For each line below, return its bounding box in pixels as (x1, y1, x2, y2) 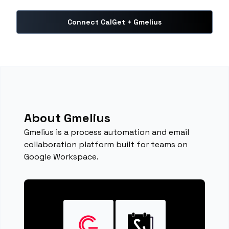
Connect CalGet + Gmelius (67, 17, 162, 27)
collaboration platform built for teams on (24, 139, 188, 150)
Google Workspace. (24, 151, 99, 162)
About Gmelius (24, 110, 111, 126)
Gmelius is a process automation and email (24, 127, 190, 138)
